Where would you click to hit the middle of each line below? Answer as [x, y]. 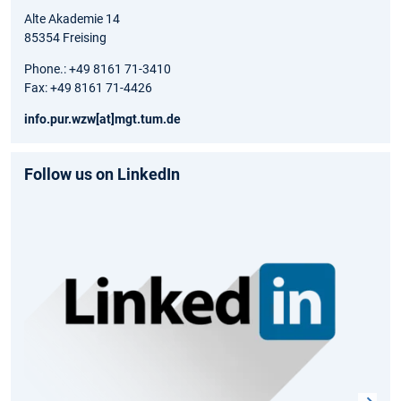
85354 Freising [65, 37]
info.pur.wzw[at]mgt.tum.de [102, 119]
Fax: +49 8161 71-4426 [88, 87]
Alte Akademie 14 [72, 18]
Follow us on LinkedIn [102, 174]
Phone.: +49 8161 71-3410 [98, 68]
